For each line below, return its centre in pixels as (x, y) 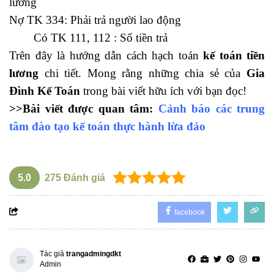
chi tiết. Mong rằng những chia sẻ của (143, 73)
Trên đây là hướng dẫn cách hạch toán (106, 55)
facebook (189, 212)
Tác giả (53, 254)
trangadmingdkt (94, 254)
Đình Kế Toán (45, 91)
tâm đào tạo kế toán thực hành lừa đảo (107, 126)
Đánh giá (83, 177)
